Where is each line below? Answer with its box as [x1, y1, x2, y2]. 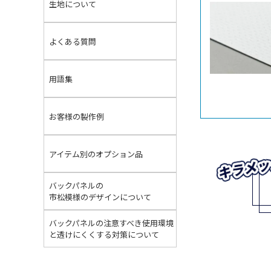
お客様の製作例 [49, 110, 104, 122]
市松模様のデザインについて [49, 191, 151, 203]
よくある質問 [49, 35, 96, 47]
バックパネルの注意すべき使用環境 [49, 217, 174, 229]
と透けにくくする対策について [49, 229, 159, 240]
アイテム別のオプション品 [49, 148, 143, 160]
